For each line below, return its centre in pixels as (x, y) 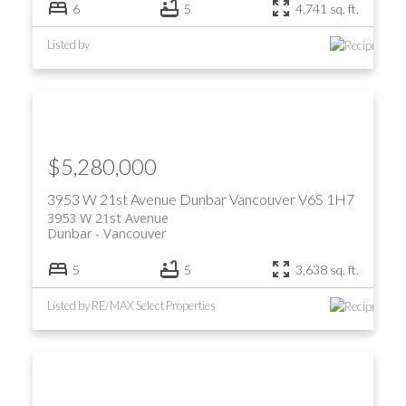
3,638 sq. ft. (328, 269)
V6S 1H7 (326, 198)
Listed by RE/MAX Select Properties (131, 306)
